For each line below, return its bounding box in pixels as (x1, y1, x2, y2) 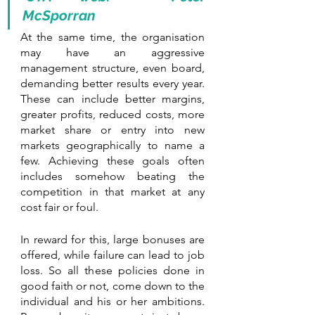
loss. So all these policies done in (20, 263, 205, 277)
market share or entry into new (20, 122, 205, 136)
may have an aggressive (20, 45, 205, 59)
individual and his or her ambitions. (20, 294, 205, 308)
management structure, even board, (20, 60, 205, 75)
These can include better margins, (20, 91, 205, 105)
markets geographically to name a (20, 138, 205, 152)
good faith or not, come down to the (20, 278, 205, 292)
